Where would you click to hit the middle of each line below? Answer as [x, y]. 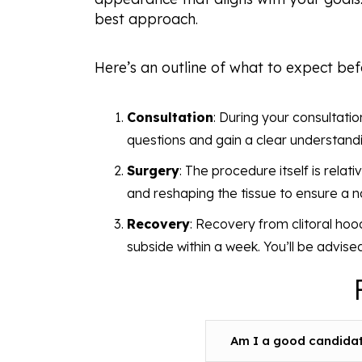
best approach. [146, 19]
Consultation [170, 118]
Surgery [153, 171]
